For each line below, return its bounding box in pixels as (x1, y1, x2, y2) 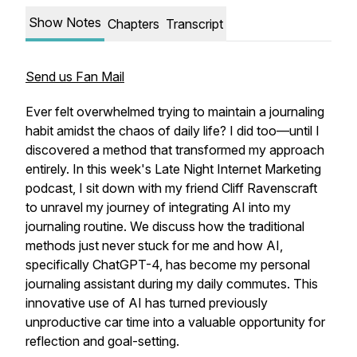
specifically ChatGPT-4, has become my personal (25, 257, 310, 273)
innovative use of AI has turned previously (25, 295, 268, 311)
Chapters (108, 16, 159, 32)
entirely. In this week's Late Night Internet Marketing (25, 161, 321, 177)
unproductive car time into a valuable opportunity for (25, 314, 325, 330)
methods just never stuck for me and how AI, (25, 237, 283, 253)
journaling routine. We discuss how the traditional (25, 218, 304, 234)
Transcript (166, 16, 223, 32)
